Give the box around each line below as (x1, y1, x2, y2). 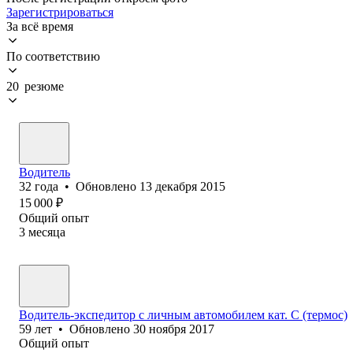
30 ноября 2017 (133, 321, 214, 336)
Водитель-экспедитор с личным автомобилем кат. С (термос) (19, 307, 347, 321)
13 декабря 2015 (139, 179, 225, 193)
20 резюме (6, 79, 64, 93)
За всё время (6, 19, 73, 33)
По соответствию (6, 49, 100, 63)
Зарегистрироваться (6, 5, 113, 19)
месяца (28, 225, 65, 239)
